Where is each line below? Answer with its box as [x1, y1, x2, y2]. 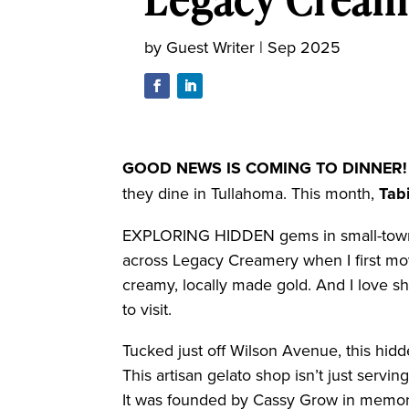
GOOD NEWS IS [122, 156, 242, 181]
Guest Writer [166, 35, 256, 58]
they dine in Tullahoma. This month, [122, 182, 380, 205]
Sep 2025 [267, 35, 341, 58]
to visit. [122, 298, 173, 321]
